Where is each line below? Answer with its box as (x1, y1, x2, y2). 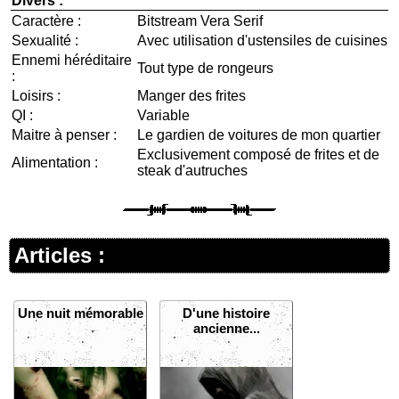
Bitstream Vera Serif (137, 13, 263, 28)
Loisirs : (12, 88, 61, 103)
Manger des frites (137, 88, 246, 103)
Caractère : (12, 13, 81, 28)
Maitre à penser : (12, 127, 117, 142)
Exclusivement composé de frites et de (137, 147, 379, 162)
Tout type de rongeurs (137, 61, 273, 76)
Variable (137, 108, 190, 123)
